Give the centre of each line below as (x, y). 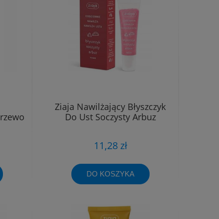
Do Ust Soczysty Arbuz (110, 117)
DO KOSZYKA (110, 174)
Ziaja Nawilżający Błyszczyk (110, 106)
